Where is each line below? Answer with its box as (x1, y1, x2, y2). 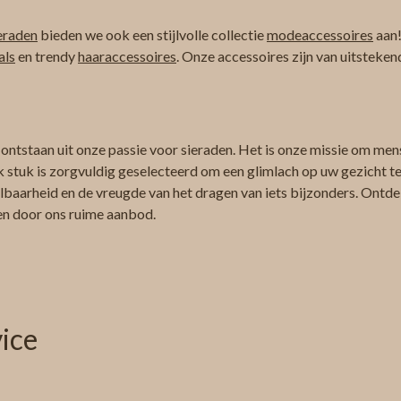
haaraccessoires (78, 47, 176, 65)
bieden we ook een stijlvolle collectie (38, 26, 267, 44)
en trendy (15, 47, 78, 65)
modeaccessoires (267, 26, 373, 44)
